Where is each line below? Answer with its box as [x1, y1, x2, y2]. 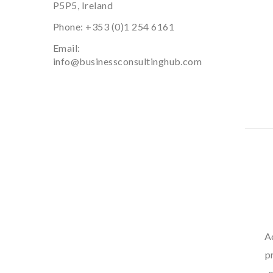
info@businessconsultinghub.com [53, 55, 202, 67]
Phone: [53, 21, 86, 32]
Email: [53, 42, 80, 54]
